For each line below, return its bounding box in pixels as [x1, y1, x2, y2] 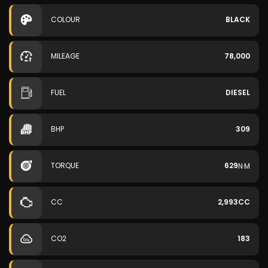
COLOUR [51, 14, 80, 25]
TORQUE [51, 160, 79, 170]
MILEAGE [51, 51, 80, 61]
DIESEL [226, 87, 250, 98]
